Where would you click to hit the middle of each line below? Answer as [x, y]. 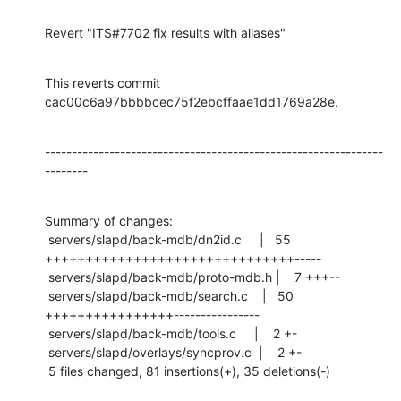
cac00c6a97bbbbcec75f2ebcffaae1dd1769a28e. [192, 101]
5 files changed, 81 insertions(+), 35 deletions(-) [189, 371]
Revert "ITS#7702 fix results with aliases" [165, 32]
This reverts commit [102, 82]
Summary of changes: [109, 220]
